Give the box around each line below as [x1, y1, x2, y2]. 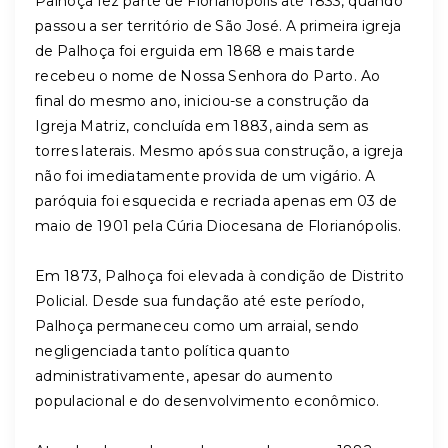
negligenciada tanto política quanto [35, 342, 291, 360]
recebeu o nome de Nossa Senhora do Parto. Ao [35, 67, 381, 85]
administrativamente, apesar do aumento [35, 367, 334, 385]
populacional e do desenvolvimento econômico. [35, 392, 380, 410]
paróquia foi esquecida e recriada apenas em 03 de [35, 192, 398, 210]
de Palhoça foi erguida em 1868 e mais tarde [35, 42, 355, 60]
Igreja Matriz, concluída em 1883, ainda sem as [35, 117, 369, 135]
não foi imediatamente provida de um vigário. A [35, 167, 376, 185]
